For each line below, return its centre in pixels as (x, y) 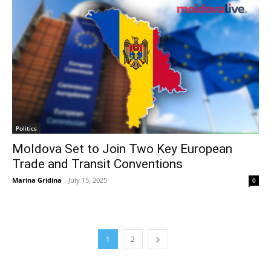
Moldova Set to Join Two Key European (122, 149)
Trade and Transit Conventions (97, 164)
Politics (26, 128)
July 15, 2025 (88, 180)
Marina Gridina (37, 180)
